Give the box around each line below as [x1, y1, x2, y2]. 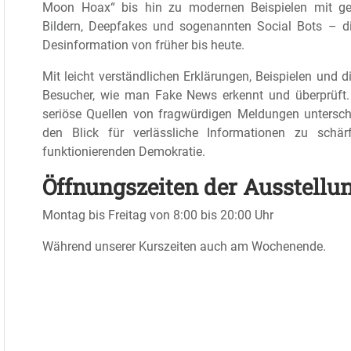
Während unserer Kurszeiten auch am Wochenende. [42, 239, 326, 254]
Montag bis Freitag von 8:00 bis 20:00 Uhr [42, 208, 273, 223]
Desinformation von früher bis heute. [42, 38, 244, 52]
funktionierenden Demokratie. [42, 144, 208, 159]
